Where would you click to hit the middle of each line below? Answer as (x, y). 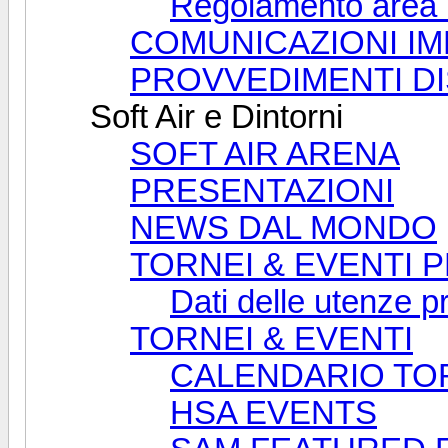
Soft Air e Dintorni (216, 116)
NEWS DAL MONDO (283, 227)
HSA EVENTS (273, 412)
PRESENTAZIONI (262, 190)
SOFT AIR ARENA (265, 153)
